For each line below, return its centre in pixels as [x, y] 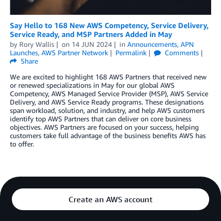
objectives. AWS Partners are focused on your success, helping [104, 127]
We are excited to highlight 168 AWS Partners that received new [108, 77]
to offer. [22, 144]
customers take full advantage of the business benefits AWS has [108, 136]
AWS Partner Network [75, 53]
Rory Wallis [37, 44]
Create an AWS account [110, 200]
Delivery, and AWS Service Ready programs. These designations [107, 102]
